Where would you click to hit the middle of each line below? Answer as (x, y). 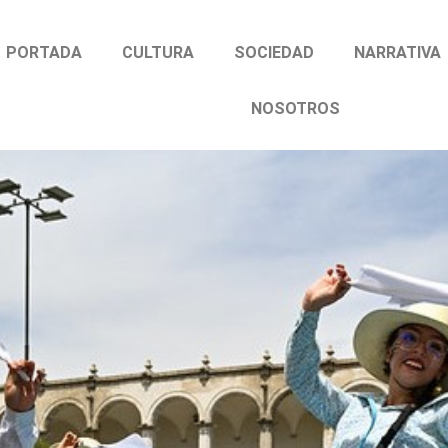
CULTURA (158, 52)
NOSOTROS (296, 108)
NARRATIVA (398, 52)
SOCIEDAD (274, 52)
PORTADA (44, 52)
